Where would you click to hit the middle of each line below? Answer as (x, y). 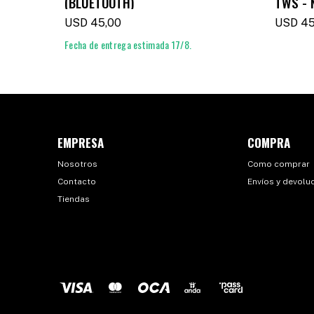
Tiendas (74, 199)
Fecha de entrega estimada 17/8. (128, 45)
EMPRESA (81, 143)
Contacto (77, 182)
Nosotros (77, 164)
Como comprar (279, 164)
